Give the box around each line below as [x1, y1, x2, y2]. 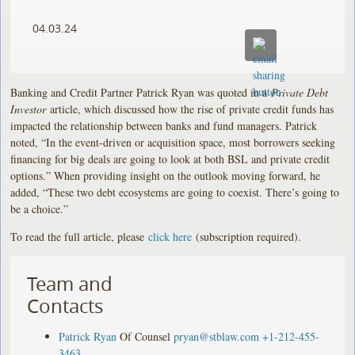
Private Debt [271, 84, 329, 100]
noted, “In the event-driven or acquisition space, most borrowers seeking [10, 134, 336, 150]
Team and [27, 270, 113, 296]
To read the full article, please [10, 228, 149, 244]
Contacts [27, 292, 104, 319]
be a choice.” [10, 200, 69, 216]
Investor [10, 101, 51, 116]
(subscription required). [192, 228, 302, 244]
